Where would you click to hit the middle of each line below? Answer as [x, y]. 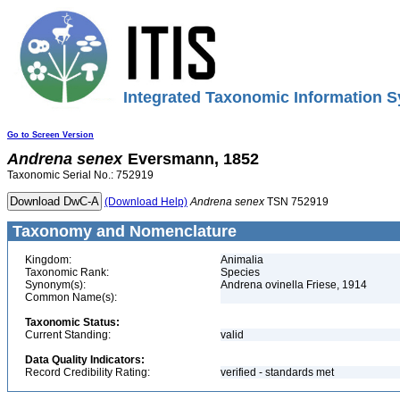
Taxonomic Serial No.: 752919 [80, 175]
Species [240, 272]
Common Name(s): [71, 297]
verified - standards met [277, 372]
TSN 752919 [296, 202]
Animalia [242, 260]
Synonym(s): [55, 285]
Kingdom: [48, 260]
